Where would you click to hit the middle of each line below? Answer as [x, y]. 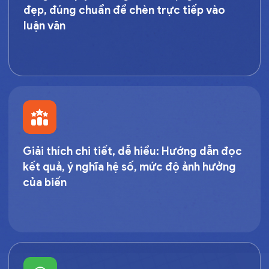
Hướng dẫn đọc [201, 151]
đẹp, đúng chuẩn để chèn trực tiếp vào [124, 10]
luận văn [44, 26]
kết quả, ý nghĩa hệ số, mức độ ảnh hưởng [129, 167]
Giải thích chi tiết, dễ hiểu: [91, 151]
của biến [45, 182]
